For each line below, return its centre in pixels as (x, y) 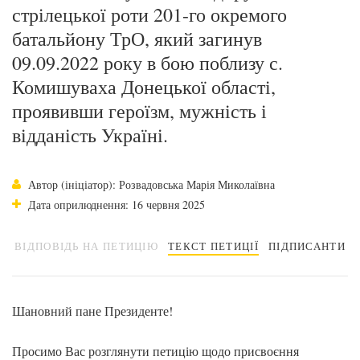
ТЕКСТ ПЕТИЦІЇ (213, 246)
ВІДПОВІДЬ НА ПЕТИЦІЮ (87, 246)
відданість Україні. (90, 135)
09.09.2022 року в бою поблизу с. (147, 63)
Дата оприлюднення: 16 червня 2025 (117, 205)
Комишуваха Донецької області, (144, 87)
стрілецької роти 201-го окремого (149, 14)
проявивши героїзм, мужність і (139, 111)
